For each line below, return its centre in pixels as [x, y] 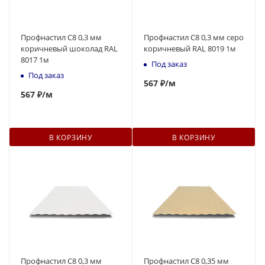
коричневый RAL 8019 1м [190, 49]
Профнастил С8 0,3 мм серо [194, 38]
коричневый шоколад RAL [69, 49]
